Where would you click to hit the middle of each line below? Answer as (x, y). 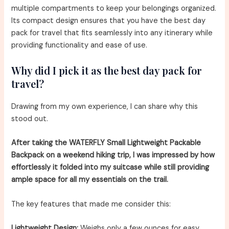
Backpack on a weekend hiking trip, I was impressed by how (113, 155)
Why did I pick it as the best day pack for (107, 70)
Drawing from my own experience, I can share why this (105, 106)
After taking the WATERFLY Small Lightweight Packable (106, 143)
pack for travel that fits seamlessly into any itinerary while (112, 33)
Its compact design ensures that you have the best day (109, 21)
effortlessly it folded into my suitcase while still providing (110, 168)
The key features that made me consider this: (91, 204)
